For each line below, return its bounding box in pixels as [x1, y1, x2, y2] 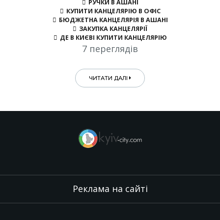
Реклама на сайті [72, 182, 148, 194]
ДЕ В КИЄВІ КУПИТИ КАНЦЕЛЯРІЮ [59, 33, 167, 42]
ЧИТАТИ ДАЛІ [88, 74, 129, 82]
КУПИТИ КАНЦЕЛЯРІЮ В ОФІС [66, 6, 161, 15]
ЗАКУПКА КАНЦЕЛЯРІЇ [79, 24, 147, 33]
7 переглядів [82, 42, 138, 55]
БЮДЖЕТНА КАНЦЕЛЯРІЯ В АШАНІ [58, 15, 168, 24]
